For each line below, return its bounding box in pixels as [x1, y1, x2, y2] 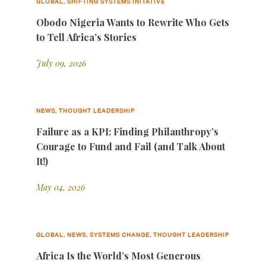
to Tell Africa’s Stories [36, 31, 137, 43]
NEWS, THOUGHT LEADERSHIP [36, 107, 135, 114]
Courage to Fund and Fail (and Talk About [36, 140, 225, 153]
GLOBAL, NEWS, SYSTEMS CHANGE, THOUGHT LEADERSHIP [36, 231, 229, 238]
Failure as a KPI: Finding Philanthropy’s [36, 125, 218, 138]
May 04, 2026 [36, 182, 85, 193]
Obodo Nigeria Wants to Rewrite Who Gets [36, 16, 229, 28]
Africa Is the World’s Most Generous [36, 249, 201, 262]
